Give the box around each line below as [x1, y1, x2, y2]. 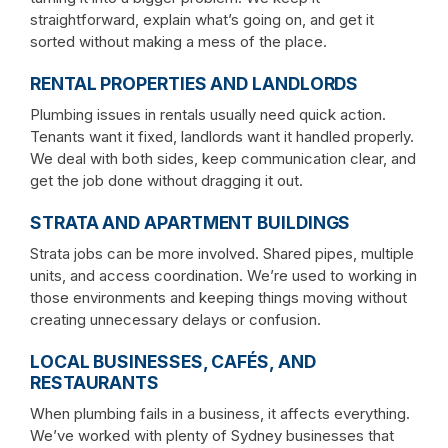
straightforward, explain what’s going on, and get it [30, 9, 374, 29]
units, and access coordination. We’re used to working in [30, 265, 417, 285]
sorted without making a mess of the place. [30, 31, 327, 51]
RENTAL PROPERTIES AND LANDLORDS [30, 72, 359, 94]
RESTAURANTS [30, 371, 160, 393]
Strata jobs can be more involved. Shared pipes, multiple [30, 243, 414, 263]
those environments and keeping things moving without [30, 287, 407, 307]
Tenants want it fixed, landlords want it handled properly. [30, 126, 414, 146]
